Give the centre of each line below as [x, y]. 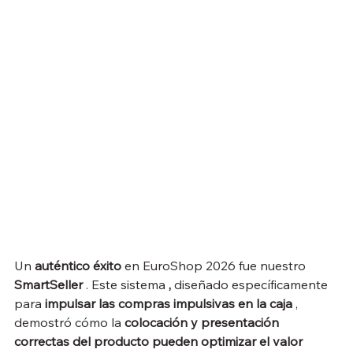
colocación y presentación [203, 322]
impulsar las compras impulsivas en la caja [169, 303]
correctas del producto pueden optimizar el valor [160, 341]
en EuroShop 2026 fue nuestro [215, 265]
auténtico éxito [78, 265]
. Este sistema [126, 284]
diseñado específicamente [251, 284]
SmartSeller [48, 284]
